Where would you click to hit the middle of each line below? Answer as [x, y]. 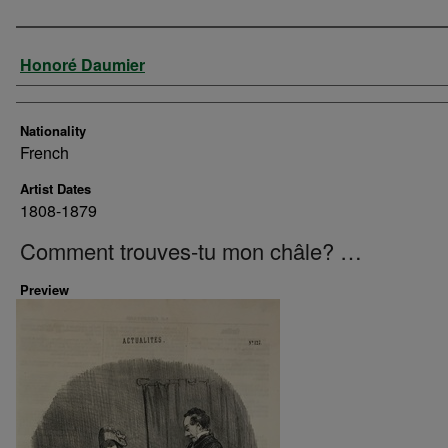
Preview [44, 289]
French [44, 152]
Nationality [53, 130]
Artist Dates [55, 188]
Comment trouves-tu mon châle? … [191, 250]
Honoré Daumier [82, 64]
